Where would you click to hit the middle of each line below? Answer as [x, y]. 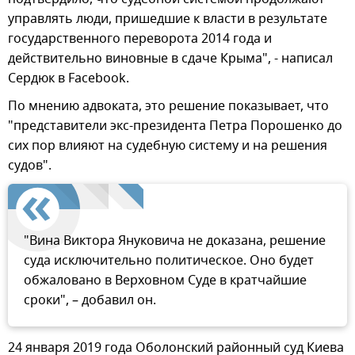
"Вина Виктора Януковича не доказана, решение [175, 240]
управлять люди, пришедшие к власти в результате [168, 19]
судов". [30, 165]
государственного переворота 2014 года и [140, 38]
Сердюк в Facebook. [69, 78]
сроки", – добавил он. [90, 300]
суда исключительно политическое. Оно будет [169, 260]
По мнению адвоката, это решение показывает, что [168, 106]
